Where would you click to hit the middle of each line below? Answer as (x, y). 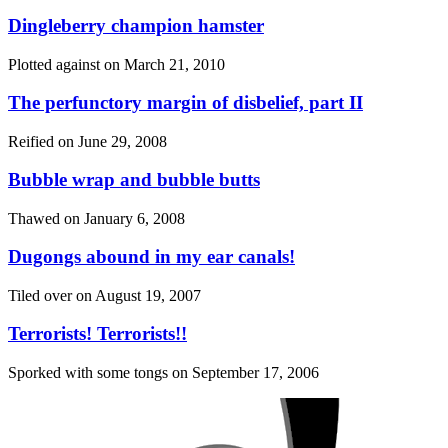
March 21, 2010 (174, 65)
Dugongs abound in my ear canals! (151, 257)
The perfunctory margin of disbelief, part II (185, 103)
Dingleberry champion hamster (136, 26)
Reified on (43, 142)
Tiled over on (51, 296)
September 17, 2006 (255, 373)
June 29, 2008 (122, 142)
